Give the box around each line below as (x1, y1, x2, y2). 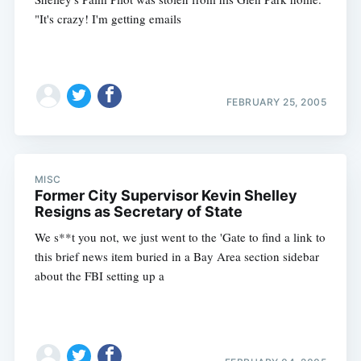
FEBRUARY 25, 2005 (226, 96, 327, 109)
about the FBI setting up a (34, 267, 164, 284)
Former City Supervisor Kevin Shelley (34, 186, 297, 204)
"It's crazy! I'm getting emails (34, 10, 181, 27)
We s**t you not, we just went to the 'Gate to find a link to (34, 228, 326, 245)
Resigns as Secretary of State (34, 202, 243, 220)
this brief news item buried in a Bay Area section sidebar (34, 247, 319, 264)
